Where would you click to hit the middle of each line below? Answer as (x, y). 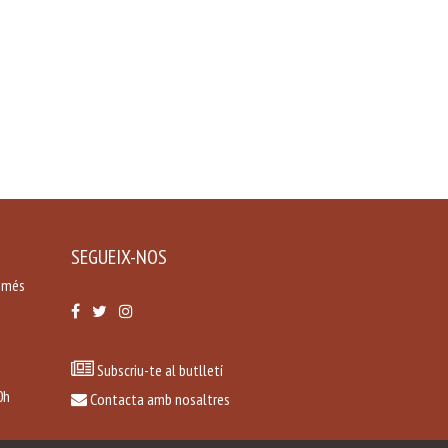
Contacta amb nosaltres (158, 399)
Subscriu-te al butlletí (158, 370)
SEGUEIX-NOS (119, 257)
